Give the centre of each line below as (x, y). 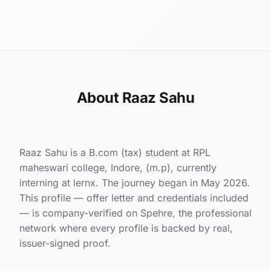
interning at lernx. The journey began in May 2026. (135, 182)
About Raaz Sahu (135, 97)
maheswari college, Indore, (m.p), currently (118, 167)
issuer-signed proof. (65, 243)
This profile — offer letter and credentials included (134, 198)
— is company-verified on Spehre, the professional (135, 213)
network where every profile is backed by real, (126, 228)
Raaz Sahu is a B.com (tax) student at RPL (115, 152)
